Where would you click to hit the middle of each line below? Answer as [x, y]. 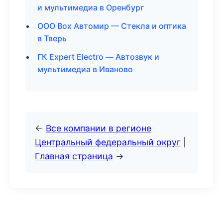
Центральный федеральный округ [108, 142]
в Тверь [52, 38]
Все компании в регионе [99, 128]
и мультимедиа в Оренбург [91, 7]
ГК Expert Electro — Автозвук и [98, 57]
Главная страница [74, 156]
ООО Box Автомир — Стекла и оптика [112, 26]
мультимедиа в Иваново [85, 69]
